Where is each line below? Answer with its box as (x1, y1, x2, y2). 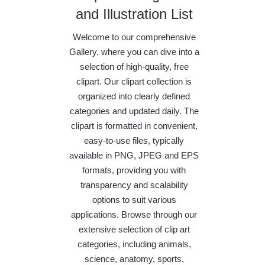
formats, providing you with (82, 165, 186, 176)
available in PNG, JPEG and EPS (69, 150, 199, 161)
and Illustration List (75, 6, 193, 22)
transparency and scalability (80, 180, 188, 190)
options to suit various (92, 195, 176, 205)
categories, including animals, (77, 239, 191, 250)
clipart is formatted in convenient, (70, 121, 198, 131)
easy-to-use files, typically (84, 135, 184, 146)
